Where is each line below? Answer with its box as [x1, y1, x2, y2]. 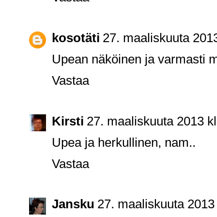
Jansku [52, 197, 94, 211]
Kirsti [52, 114, 84, 128]
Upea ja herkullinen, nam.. [52, 135, 196, 149]
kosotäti [52, 31, 100, 45]
